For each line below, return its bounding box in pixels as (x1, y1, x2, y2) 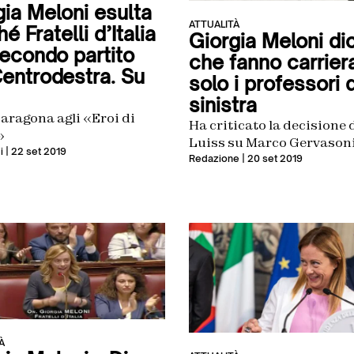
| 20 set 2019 (239, 153, 303, 165)
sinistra (189, 93, 257, 118)
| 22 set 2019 (2, 145, 66, 157)
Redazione (189, 153, 239, 165)
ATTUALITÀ (189, 18, 239, 31)
